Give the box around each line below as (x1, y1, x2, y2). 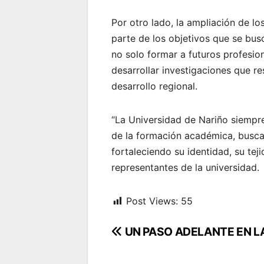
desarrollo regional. (111, 80, 198, 92)
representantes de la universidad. (111, 161, 260, 173)
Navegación (111, 223, 215, 246)
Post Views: (126, 194, 179, 207)
